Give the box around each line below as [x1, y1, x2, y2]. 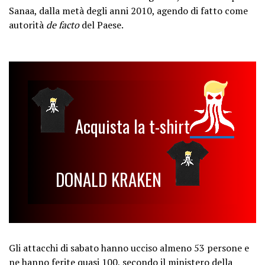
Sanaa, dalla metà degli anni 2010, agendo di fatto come [9, 4, 248, 17]
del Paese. [79, 18, 124, 31]
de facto [44, 18, 79, 31]
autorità [9, 18, 44, 31]
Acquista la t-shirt [75, 114, 190, 139]
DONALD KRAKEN [55, 167, 166, 192]
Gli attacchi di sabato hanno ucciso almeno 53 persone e [9, 241, 249, 255]
